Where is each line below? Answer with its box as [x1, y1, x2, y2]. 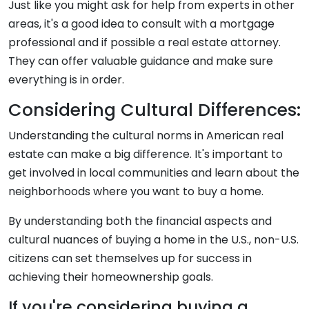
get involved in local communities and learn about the [8, 165, 299, 181]
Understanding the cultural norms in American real [8, 128, 283, 143]
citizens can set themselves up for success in [8, 250, 252, 266]
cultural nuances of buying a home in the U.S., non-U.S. [8, 232, 299, 248]
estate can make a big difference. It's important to [8, 146, 283, 162]
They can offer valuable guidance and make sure [8, 53, 273, 69]
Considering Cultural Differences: [8, 98, 301, 122]
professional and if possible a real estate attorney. [8, 34, 281, 50]
